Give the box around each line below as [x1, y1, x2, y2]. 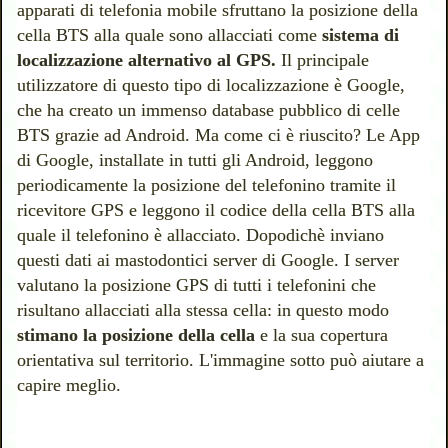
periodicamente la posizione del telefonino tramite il [17, 175, 397, 196]
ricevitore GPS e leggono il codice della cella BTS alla [17, 200, 416, 221]
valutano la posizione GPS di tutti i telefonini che [17, 275, 377, 296]
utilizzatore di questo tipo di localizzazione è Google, [17, 75, 406, 96]
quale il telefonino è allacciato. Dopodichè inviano [17, 225, 385, 246]
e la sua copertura [255, 325, 389, 346]
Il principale [276, 50, 370, 71]
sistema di [322, 25, 400, 46]
